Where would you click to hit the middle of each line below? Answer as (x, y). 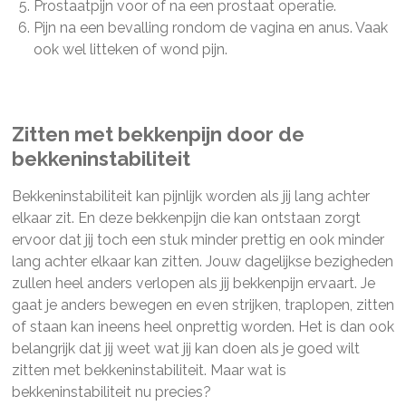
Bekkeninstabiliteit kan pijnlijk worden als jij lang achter (190, 196)
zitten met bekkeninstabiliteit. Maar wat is (149, 370)
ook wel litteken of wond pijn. (130, 49)
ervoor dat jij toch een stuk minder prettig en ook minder (198, 240)
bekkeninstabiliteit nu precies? (111, 392)
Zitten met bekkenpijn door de (158, 134)
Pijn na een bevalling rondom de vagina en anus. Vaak (210, 28)
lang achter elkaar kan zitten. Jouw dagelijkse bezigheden (202, 261)
